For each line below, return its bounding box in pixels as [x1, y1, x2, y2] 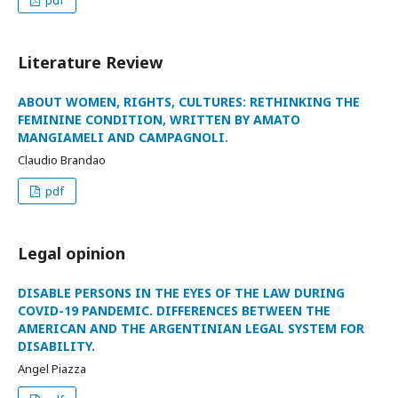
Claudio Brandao [18, 152, 106, 168]
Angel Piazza [18, 361, 86, 377]
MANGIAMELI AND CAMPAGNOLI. [18, 129, 228, 146]
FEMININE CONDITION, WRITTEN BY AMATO [18, 111, 300, 128]
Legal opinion [18, 243, 125, 264]
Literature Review [18, 52, 163, 73]
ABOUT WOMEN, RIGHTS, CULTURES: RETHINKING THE [18, 93, 360, 110]
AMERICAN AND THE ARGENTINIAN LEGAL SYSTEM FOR [18, 320, 364, 337]
